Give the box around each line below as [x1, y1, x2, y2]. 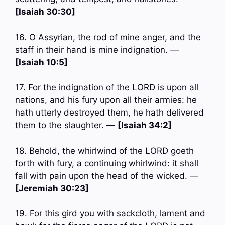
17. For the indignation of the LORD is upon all [15, 82, 198, 93]
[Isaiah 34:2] [118, 120, 172, 131]
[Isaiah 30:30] [15, 7, 75, 17]
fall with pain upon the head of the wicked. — [15, 170, 198, 181]
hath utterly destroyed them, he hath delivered [15, 107, 204, 118]
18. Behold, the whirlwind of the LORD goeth [15, 145, 194, 156]
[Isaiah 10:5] [15, 57, 68, 67]
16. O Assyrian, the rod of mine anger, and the [15, 32, 201, 42]
